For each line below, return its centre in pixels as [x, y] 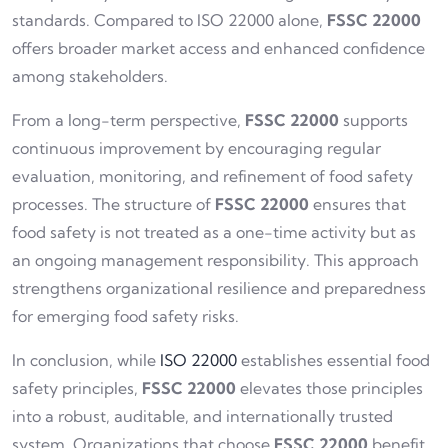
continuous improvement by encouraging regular [196, 147]
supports [373, 119]
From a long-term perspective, [128, 119]
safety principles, [77, 387]
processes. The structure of [113, 203]
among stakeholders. [90, 75]
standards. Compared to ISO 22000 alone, [169, 19]
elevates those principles [329, 387]
